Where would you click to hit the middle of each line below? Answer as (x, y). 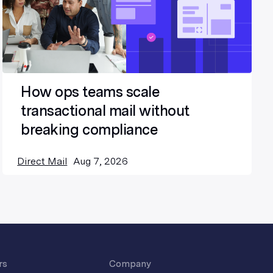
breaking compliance (89, 130)
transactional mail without (105, 111)
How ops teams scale (90, 92)
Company (130, 264)
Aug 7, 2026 (101, 161)
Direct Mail (42, 161)
